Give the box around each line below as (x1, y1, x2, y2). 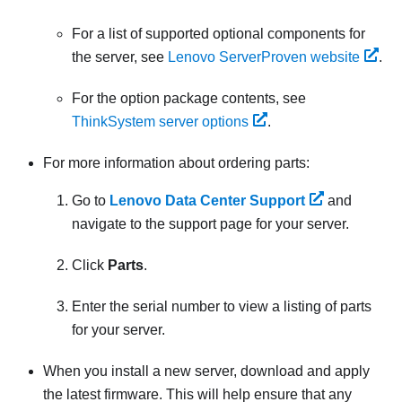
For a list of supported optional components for (72, 26, 365, 42)
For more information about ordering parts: (43, 155, 310, 171)
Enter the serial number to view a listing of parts (72, 299, 371, 315)
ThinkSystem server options (72, 114, 249, 130)
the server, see (72, 49, 168, 66)
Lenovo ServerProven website (168, 49, 360, 66)
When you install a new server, (43, 363, 237, 380)
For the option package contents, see (72, 91, 306, 107)
